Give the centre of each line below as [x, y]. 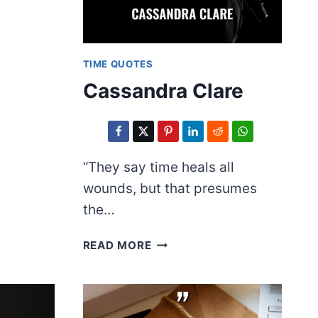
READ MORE [117, 246]
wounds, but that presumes [170, 189]
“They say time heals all [158, 168]
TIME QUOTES [118, 64]
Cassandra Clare [163, 91]
